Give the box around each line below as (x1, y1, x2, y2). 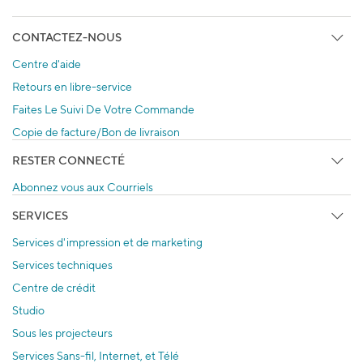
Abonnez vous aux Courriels (12, 180, 153, 194)
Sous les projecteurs (12, 326, 113, 340)
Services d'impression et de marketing (12, 235, 203, 249)
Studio (12, 303, 45, 317)
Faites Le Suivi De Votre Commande (12, 102, 194, 116)
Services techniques (12, 258, 113, 271)
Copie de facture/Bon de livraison (12, 125, 180, 139)
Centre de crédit (12, 280, 96, 294)
